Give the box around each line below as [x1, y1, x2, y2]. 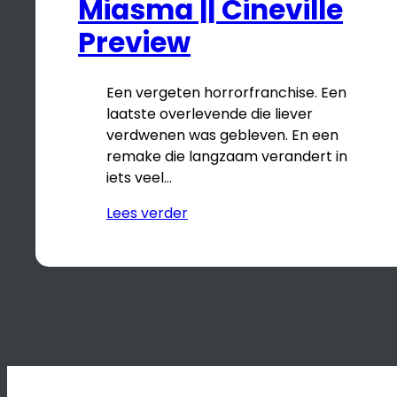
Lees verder [106, 203, 188, 224]
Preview [78, 23, 191, 63]
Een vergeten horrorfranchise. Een [106, 82, 346, 104]
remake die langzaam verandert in [106, 146, 347, 167]
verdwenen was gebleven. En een [106, 125, 339, 146]
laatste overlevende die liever [106, 104, 313, 125]
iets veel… [106, 167, 172, 189]
